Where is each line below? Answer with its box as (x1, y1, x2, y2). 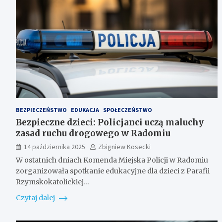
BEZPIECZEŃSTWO (16, 106, 67, 113)
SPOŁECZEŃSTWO (103, 106, 152, 113)
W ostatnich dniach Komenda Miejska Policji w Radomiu (16, 155, 208, 165)
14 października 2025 (24, 142, 85, 151)
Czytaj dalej (16, 193, 56, 202)
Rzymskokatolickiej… (16, 177, 89, 186)
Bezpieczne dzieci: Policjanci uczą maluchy (16, 116, 204, 128)
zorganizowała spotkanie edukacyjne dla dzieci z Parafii (16, 166, 210, 175)
